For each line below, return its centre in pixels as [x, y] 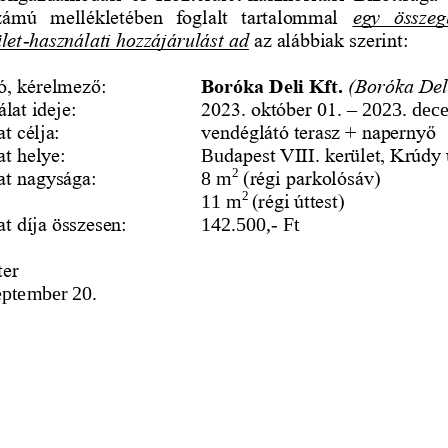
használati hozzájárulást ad [139, 38]
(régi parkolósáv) [312, 176]
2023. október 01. [274, 107]
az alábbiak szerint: [331, 38]
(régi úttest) [298, 199]
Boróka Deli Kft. [274, 84]
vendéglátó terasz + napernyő [318, 130]
